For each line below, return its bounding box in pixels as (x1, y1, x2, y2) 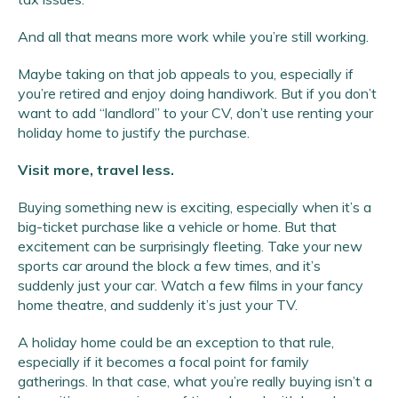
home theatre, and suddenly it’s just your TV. (18, 296, 298, 314)
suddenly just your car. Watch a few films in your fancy (18, 276, 363, 295)
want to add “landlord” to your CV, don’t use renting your (18, 104, 373, 123)
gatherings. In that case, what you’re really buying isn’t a (18, 372, 372, 391)
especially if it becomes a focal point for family (18, 353, 309, 371)
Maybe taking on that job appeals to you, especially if (18, 65, 354, 84)
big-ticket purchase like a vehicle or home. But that (18, 218, 337, 236)
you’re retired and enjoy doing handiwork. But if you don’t (18, 84, 377, 103)
